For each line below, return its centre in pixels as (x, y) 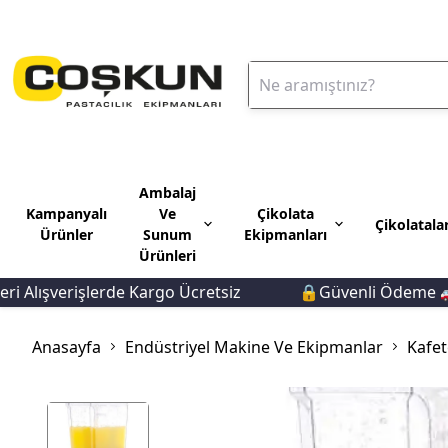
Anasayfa (66, 346)
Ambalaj (167, 192)
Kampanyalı (66, 213)
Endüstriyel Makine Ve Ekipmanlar (254, 346)
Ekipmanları (285, 234)
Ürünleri (167, 255)
